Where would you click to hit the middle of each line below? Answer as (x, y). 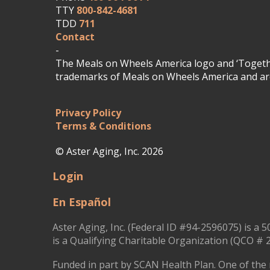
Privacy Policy (88, 113)
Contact (75, 37)
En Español (82, 202)
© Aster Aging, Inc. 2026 (109, 152)
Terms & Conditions (103, 126)
